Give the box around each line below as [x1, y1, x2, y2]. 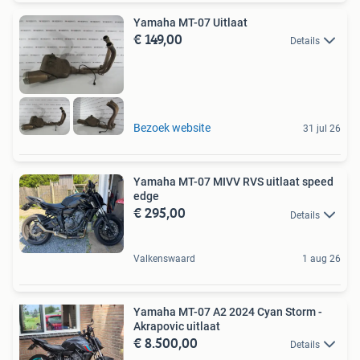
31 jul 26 [303, 123, 341, 135]
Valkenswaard [133, 252, 195, 264]
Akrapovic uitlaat [133, 319, 220, 333]
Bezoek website [133, 121, 211, 135]
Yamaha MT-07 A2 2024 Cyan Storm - [133, 305, 322, 318]
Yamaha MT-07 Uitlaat [133, 16, 247, 30]
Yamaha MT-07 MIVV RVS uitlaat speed [133, 175, 333, 189]
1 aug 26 [302, 252, 341, 264]
